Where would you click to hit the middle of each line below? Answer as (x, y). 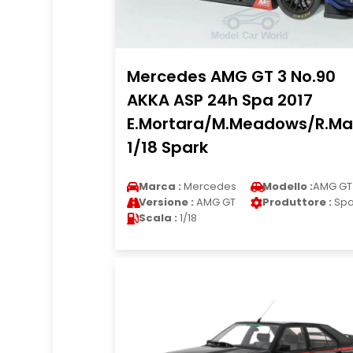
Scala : (158, 218)
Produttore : (297, 202)
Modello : (287, 186)
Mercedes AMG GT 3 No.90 (231, 76)
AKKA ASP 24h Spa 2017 (219, 100)
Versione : (166, 202)
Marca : (160, 186)
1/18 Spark (167, 147)
